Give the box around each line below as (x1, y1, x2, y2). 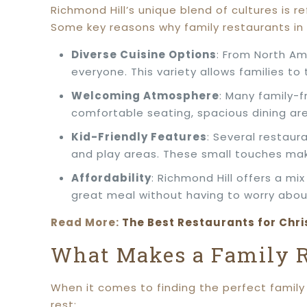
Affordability (71, 171, 152, 185)
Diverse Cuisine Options (71, 47, 217, 62)
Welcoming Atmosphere (71, 88, 220, 103)
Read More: (51, 215, 123, 230)
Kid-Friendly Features (71, 130, 208, 144)
